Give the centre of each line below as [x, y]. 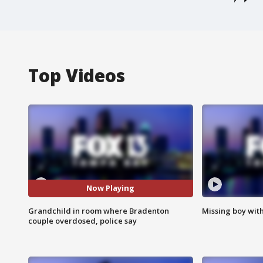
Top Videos [77, 75]
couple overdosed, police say [82, 220]
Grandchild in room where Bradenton [99, 210]
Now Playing [111, 188]
